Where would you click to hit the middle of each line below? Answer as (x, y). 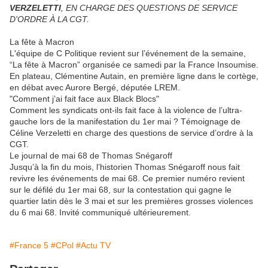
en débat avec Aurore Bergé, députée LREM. (95, 88)
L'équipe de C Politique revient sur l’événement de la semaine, (128, 54)
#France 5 (29, 246)
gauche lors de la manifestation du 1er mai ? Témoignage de (125, 122)
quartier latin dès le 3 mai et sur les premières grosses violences (131, 201)
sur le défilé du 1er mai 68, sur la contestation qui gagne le (121, 190)
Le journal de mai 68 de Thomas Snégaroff (91, 156)
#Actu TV (93, 246)
